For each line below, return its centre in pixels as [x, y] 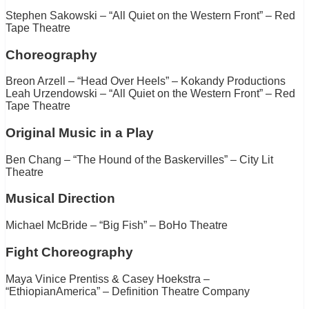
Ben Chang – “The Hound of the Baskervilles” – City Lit [139, 159]
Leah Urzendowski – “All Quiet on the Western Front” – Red [150, 94]
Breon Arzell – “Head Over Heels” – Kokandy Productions [146, 81]
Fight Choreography [69, 252]
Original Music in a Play [80, 132]
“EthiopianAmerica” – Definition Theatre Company [128, 291]
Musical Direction [60, 199]
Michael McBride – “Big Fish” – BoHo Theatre [117, 226]
